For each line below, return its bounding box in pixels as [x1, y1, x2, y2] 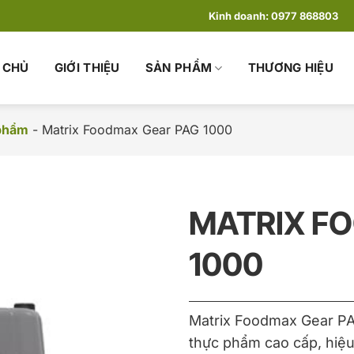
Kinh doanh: [209, 9, 272, 22]
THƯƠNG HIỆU [247, 60, 333, 75]
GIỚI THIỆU [54, 60, 120, 75]
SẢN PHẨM [145, 60, 213, 75]
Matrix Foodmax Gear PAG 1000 [42, 122, 232, 137]
